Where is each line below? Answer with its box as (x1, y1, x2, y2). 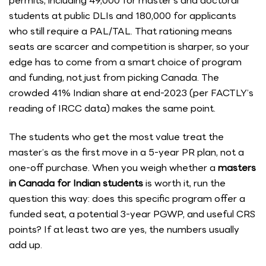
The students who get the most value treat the (9, 129, 224, 144)
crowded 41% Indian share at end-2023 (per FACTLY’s (9, 85, 254, 101)
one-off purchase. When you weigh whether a (9, 160, 218, 175)
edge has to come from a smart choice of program (9, 55, 242, 70)
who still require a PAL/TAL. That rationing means (9, 24, 232, 39)
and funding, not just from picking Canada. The (9, 70, 219, 85)
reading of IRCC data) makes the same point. (9, 101, 216, 116)
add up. (9, 237, 42, 252)
